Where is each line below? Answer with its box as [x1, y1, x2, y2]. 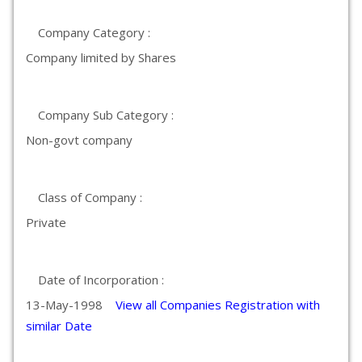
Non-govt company [26, 132, 133, 148]
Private [26, 214, 66, 230]
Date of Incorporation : [38, 271, 164, 288]
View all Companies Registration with [116, 297, 320, 313]
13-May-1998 [26, 297, 116, 313]
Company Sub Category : [38, 107, 174, 123]
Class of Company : [38, 189, 142, 205]
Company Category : [38, 24, 150, 40]
